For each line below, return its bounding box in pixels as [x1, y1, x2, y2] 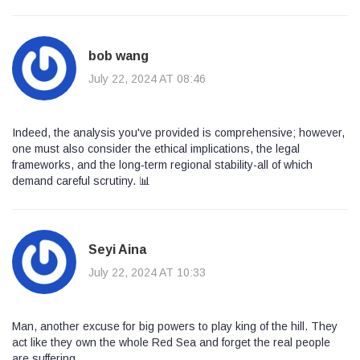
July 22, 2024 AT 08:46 [88, 72, 206, 86]
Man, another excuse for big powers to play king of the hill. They [12, 319, 337, 333]
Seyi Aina [88, 243, 146, 257]
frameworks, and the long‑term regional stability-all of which [12, 157, 313, 171]
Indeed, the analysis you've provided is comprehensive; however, [12, 125, 345, 139]
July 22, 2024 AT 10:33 [88, 266, 206, 280]
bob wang [88, 49, 149, 63]
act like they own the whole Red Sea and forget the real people [12, 335, 330, 349]
